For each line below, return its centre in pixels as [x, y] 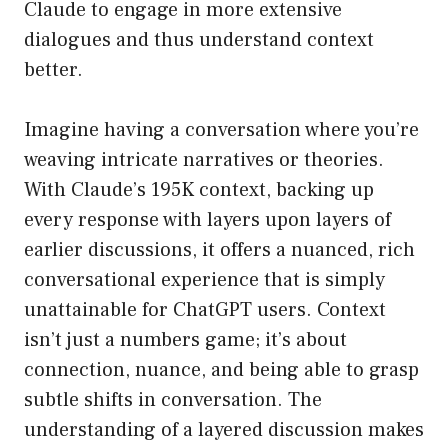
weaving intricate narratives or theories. [204, 160]
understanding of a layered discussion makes [224, 430]
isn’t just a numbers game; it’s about [185, 340]
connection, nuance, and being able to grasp [221, 370]
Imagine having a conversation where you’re [221, 130]
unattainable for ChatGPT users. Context [205, 310]
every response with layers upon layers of [207, 220]
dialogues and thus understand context [199, 40]
